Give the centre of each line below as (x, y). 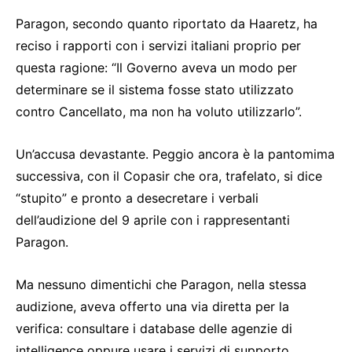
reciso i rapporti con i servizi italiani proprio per (158, 45)
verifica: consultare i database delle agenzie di (154, 328)
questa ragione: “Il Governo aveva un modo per (156, 67)
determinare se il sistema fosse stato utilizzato (155, 89)
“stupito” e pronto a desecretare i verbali (137, 198)
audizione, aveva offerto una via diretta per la (152, 306)
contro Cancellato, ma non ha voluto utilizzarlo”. (159, 111)
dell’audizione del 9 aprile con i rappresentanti (153, 220)
